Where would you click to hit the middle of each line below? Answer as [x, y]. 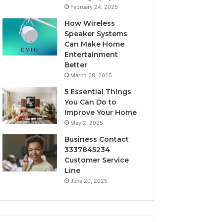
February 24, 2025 [94, 7]
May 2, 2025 [87, 123]
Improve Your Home [101, 112]
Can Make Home [95, 44]
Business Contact [97, 139]
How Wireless [90, 23]
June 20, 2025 [89, 181]
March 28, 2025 [91, 75]
